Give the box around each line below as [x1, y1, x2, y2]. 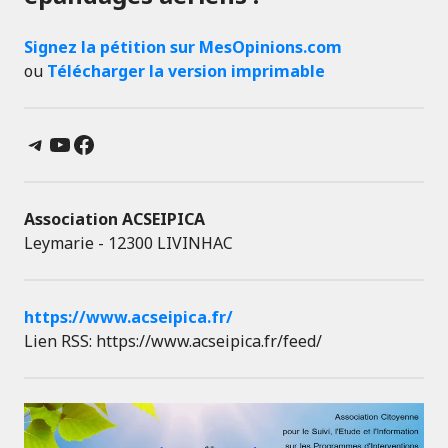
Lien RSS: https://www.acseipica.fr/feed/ [24, 330, 322, 352]
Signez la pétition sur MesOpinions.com [24, 36, 342, 58]
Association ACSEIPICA [24, 208, 205, 230]
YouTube [47, 126, 151, 160]
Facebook [71, 126, 184, 160]
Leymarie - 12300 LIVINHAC [24, 232, 233, 254]
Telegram [23, 126, 134, 160]
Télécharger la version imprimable [47, 60, 325, 82]
